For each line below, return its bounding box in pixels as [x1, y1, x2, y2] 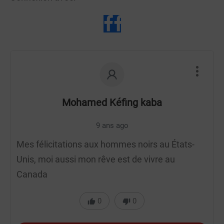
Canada [16, 169, 47, 180]
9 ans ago [95, 121, 128, 130]
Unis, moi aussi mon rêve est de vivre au [16, 154, 175, 165]
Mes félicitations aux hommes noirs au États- [16, 139, 194, 150]
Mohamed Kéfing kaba [62, 96, 162, 109]
